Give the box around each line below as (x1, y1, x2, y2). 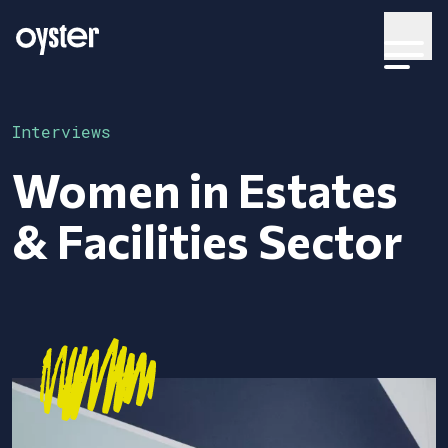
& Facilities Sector (12, 211, 403, 269)
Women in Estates (12, 160, 398, 218)
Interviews (12, 121, 111, 142)
